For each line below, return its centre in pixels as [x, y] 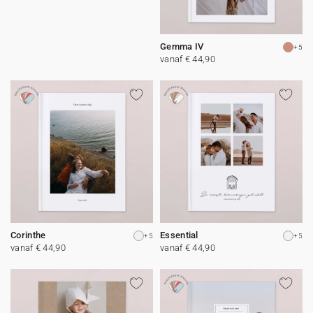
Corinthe [28, 235]
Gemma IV [182, 46]
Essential [179, 235]
